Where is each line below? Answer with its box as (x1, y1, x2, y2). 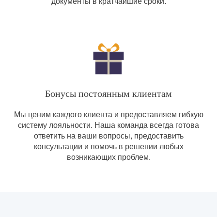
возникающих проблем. (66, 153, 151, 161)
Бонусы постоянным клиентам (45, 88, 172, 99)
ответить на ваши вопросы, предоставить (33, 132, 184, 140)
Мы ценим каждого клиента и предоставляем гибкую (14, 110, 203, 119)
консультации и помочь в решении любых (33, 142, 184, 151)
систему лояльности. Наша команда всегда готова (18, 121, 199, 129)
